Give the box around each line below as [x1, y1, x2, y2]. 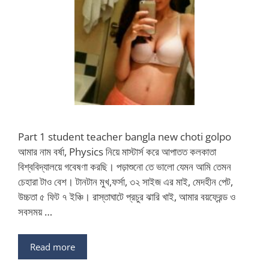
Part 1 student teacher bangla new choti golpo [18, 129, 231, 144]
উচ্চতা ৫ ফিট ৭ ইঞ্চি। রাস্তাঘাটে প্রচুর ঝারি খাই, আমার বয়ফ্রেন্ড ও [18, 189, 235, 204]
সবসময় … [18, 204, 52, 219]
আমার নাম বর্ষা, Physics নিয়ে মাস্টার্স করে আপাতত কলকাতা [18, 144, 216, 159]
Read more [30, 241, 75, 253]
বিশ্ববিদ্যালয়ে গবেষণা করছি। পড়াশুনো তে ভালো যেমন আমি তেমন [18, 159, 231, 174]
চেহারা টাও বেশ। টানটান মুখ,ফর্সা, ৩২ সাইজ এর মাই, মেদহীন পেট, [18, 174, 233, 189]
